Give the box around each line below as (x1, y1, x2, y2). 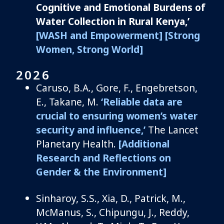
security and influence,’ (36, 122, 145, 136)
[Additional (118, 136, 169, 150)
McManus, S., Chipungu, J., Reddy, (36, 205, 189, 219)
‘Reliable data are (101, 94, 182, 108)
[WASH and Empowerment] (36, 28, 162, 42)
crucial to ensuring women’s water (36, 108, 197, 122)
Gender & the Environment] (36, 164, 166, 178)
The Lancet (145, 122, 198, 136)
